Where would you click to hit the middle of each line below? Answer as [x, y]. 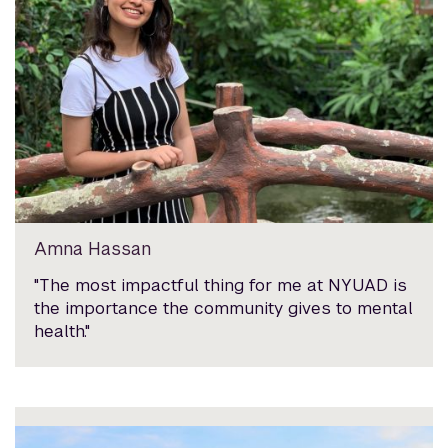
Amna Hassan [93, 248]
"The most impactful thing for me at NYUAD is [221, 284]
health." [62, 330]
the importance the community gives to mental [224, 307]
